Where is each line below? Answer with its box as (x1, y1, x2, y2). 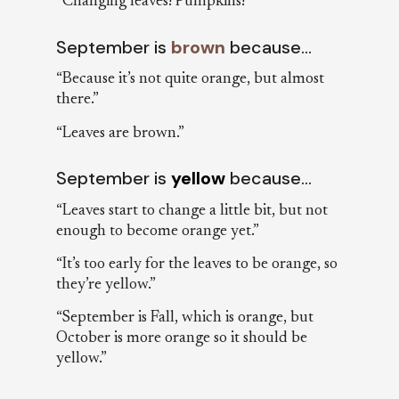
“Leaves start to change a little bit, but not (56, 202, 328, 219)
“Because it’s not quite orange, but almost (56, 71, 324, 88)
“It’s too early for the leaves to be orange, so (56, 256, 338, 273)
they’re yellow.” (56, 276, 156, 293)
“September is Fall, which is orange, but (56, 310, 313, 327)
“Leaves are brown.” (56, 125, 184, 142)
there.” (56, 92, 99, 109)
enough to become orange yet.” (56, 223, 259, 240)
